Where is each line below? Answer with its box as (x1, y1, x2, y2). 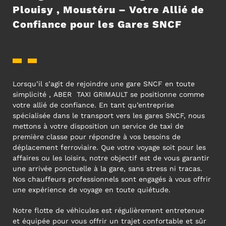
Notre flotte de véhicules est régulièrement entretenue (13, 206, 204, 214)
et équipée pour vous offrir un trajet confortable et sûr (13, 216, 206, 225)
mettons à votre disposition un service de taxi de (13, 122, 184, 130)
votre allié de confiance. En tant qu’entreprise (13, 100, 174, 109)
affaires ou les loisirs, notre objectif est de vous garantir (13, 153, 209, 162)
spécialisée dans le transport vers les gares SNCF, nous (13, 111, 205, 120)
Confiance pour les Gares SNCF (13, 18, 182, 30)
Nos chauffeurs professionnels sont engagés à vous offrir (13, 175, 211, 183)
